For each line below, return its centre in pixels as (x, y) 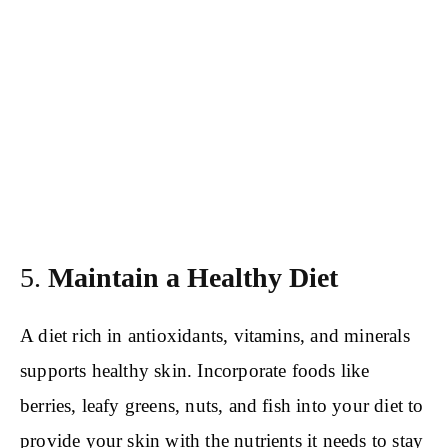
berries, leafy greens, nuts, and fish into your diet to (222, 406)
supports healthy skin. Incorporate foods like (195, 371)
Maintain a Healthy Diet (193, 278)
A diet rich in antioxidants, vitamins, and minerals (215, 336)
